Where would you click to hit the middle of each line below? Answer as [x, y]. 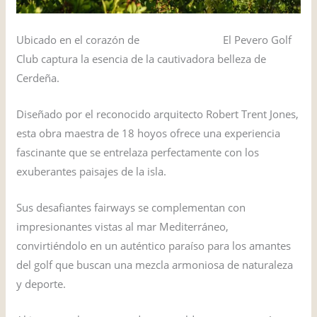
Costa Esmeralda [183, 40]
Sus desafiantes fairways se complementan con [131, 208]
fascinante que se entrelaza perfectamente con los [138, 152]
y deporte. [41, 284]
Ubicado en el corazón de [80, 40]
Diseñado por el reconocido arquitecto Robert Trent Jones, [158, 114]
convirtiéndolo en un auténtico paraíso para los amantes [154, 246]
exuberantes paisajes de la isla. [92, 172]
